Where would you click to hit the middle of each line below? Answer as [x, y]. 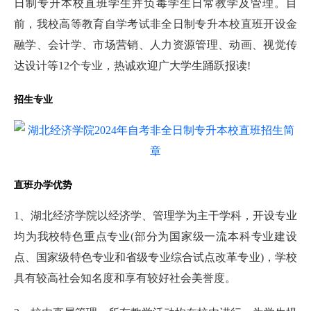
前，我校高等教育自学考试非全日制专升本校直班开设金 [155, 24]
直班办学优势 [43, 185]
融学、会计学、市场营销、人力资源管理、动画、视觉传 [155, 44]
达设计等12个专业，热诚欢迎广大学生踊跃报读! [132, 65]
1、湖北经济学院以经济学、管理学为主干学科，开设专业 [155, 215]
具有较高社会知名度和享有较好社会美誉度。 [125, 278]
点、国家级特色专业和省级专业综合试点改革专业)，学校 [155, 257]
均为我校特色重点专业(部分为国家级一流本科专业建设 [155, 236]
